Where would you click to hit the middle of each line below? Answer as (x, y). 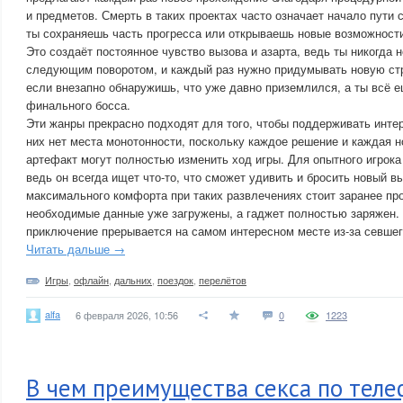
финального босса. (78, 105)
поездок (175, 280)
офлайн (91, 280)
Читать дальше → (76, 249)
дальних (133, 280)
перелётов (223, 280)
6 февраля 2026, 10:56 (127, 315)
